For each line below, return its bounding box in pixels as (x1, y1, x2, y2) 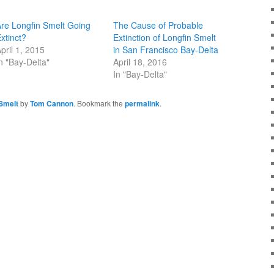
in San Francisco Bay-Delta (113, 43, 219, 56)
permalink (125, 97, 160, 109)
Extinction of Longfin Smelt (113, 31, 217, 43)
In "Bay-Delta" (113, 67, 168, 80)
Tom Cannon (30, 97, 73, 109)
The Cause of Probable (113, 18, 204, 31)
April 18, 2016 (113, 55, 168, 68)
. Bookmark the (73, 97, 125, 108)
